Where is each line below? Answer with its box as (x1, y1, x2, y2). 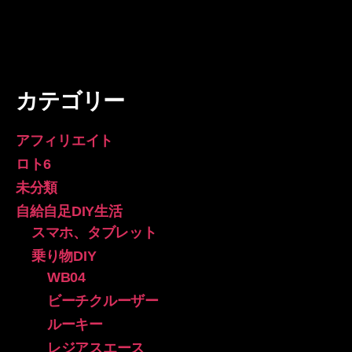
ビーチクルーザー (47, 292, 159, 309)
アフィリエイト (16, 132, 114, 148)
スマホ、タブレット (31, 224, 157, 240)
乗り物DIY (31, 247, 97, 264)
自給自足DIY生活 (16, 203, 123, 219)
